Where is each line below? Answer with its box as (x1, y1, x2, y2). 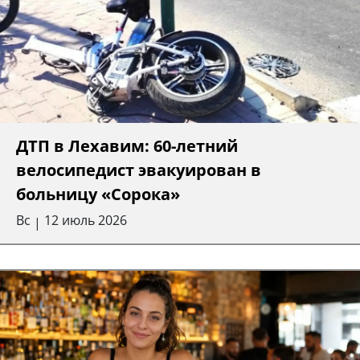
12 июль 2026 (44, 211, 127, 229)
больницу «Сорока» (16, 182, 180, 205)
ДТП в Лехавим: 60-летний (16, 134, 238, 157)
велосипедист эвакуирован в (16, 158, 261, 181)
